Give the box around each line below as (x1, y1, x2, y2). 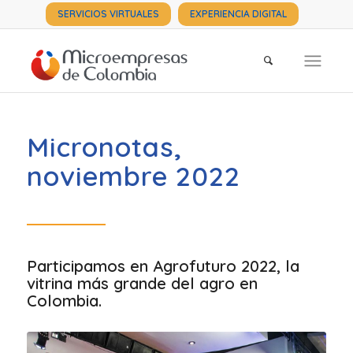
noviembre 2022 (26, 159, 240, 193)
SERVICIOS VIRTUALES (58, 8, 160, 20)
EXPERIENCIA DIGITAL (190, 8, 288, 20)
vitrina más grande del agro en (26, 273, 258, 293)
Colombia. (26, 291, 102, 310)
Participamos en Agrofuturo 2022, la (26, 256, 299, 276)
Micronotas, (26, 130, 182, 164)
